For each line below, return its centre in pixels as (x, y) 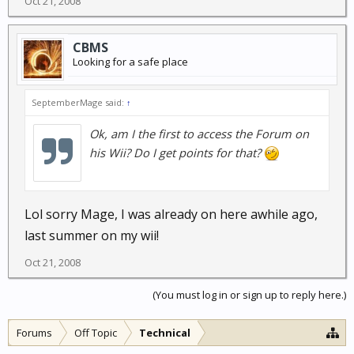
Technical (165, 333)
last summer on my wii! (92, 235)
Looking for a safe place (130, 62)
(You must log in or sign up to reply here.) (249, 295)
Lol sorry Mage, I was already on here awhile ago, (171, 214)
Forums (34, 333)
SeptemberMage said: (79, 102)
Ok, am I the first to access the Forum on (199, 134)
